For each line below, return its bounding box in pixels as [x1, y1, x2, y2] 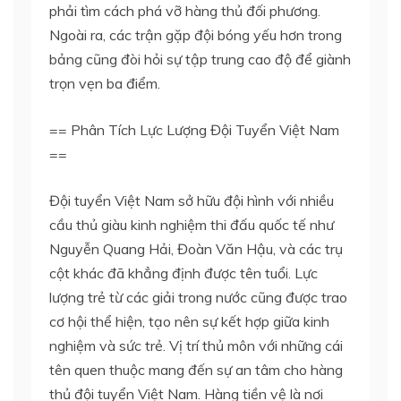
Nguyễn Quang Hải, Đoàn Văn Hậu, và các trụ [49, 239, 343, 258]
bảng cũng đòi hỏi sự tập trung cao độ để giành [49, 49, 351, 68]
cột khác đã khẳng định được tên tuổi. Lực [49, 263, 318, 282]
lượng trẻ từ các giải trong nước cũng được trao [49, 287, 347, 306]
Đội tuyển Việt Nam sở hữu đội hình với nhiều [49, 191, 334, 209]
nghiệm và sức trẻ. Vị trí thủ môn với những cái [49, 336, 343, 354]
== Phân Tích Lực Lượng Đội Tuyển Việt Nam [49, 120, 339, 139]
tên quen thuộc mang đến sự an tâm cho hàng [49, 360, 343, 379]
